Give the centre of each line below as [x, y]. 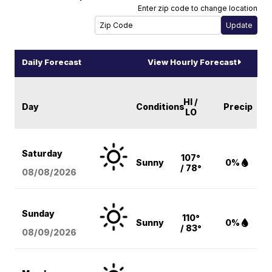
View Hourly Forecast [192, 62]
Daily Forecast [52, 62]
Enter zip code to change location [197, 8]
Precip [238, 107]
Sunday [39, 214]
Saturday [42, 154]
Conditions [161, 107]
